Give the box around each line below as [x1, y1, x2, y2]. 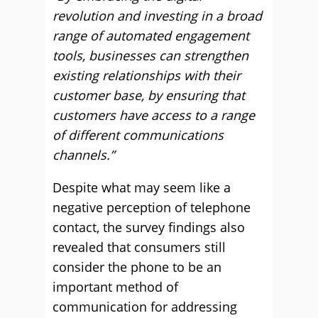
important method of [53, 278, 178, 295]
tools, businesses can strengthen [53, 47, 248, 64]
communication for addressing [53, 298, 237, 315]
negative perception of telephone [53, 199, 251, 216]
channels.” [53, 146, 114, 163]
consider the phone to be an [53, 258, 221, 275]
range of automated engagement [53, 27, 249, 44]
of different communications [53, 126, 224, 143]
